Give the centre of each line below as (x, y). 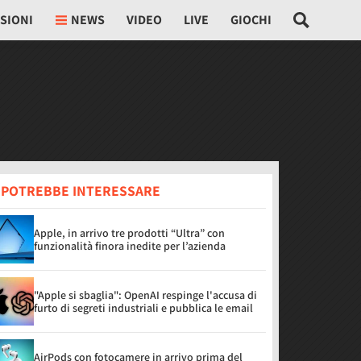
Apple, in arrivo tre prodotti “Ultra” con (129, 233)
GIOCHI (251, 20)
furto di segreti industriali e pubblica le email (143, 308)
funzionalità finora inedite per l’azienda (130, 246)
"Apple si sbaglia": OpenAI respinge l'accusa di (145, 295)
